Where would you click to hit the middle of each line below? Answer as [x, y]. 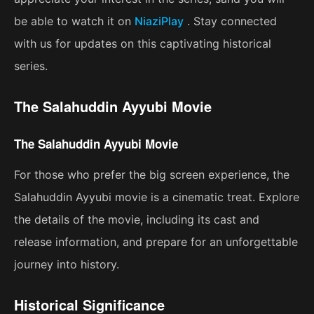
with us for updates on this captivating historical [143, 44]
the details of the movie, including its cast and [137, 220]
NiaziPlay [159, 21]
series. [31, 66]
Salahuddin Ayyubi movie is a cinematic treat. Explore [157, 197]
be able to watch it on [74, 21]
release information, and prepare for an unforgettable [156, 242]
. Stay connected [230, 21]
